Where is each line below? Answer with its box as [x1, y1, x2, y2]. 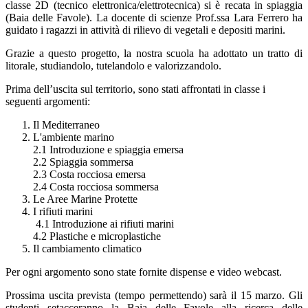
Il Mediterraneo [33, 119, 100, 131]
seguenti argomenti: [5, 96, 90, 108]
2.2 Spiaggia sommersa [33, 156, 133, 168]
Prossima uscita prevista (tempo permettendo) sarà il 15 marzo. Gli [5, 289, 302, 302]
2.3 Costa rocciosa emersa [33, 168, 146, 181]
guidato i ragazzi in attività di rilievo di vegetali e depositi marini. [5, 24, 285, 36]
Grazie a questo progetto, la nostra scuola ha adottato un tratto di [5, 47, 302, 60]
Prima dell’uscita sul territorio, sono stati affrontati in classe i [5, 83, 265, 96]
